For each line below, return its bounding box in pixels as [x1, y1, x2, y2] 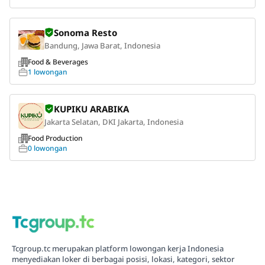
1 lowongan [28, 67, 67, 77]
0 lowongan [28, 143, 67, 154]
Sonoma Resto [54, 27, 117, 39]
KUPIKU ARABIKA [54, 103, 129, 115]
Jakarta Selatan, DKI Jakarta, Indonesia [44, 117, 183, 128]
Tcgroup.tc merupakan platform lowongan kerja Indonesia [11, 243, 224, 254]
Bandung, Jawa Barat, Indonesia [44, 40, 160, 51]
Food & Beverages [28, 57, 88, 67]
